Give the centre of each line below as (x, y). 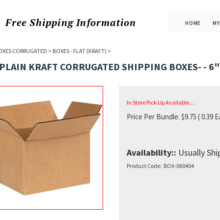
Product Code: (144, 166)
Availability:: (151, 152)
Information (105, 22)
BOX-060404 (179, 166)
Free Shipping (39, 22)
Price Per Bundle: (153, 117)
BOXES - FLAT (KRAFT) (79, 51)
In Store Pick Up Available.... (161, 102)
